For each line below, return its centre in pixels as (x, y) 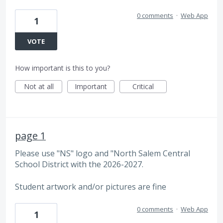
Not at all (39, 87)
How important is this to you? (62, 68)
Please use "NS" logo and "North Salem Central (103, 154)
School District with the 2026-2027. (79, 165)
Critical (143, 87)
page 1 (30, 136)
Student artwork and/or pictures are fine (91, 186)
